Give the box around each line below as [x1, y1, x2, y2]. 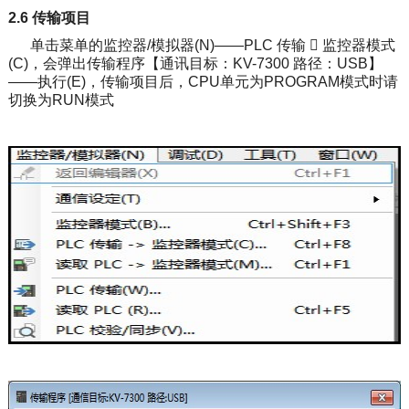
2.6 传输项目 [7, 9, 90, 26]
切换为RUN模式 [7, 91, 114, 108]
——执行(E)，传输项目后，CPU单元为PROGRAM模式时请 [7, 73, 398, 89]
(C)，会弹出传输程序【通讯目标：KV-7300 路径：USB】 [7, 55, 383, 71]
